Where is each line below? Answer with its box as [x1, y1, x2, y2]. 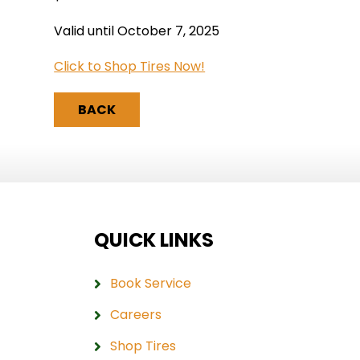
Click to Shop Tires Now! [54, 56, 206, 76]
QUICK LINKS [94, 226, 215, 253]
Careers [110, 305, 162, 324]
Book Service [110, 273, 192, 292]
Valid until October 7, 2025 [54, 21, 220, 40]
